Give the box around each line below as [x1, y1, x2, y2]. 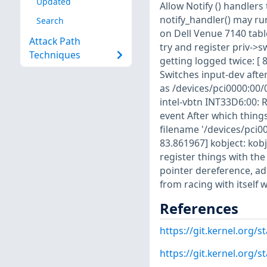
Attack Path [29, 35, 80, 48]
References [159, 198, 238, 218]
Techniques [29, 48, 80, 62]
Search [36, 14, 64, 26]
